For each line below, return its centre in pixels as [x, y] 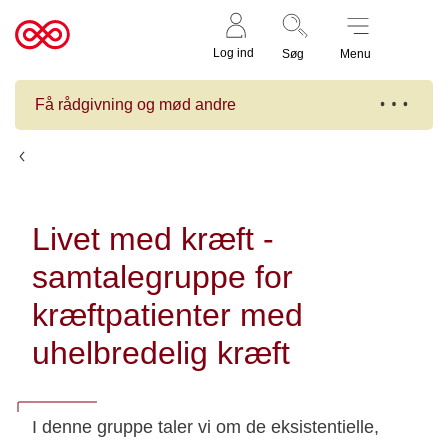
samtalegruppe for [162, 277]
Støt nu [411, 35]
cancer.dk [53, 64]
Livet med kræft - [153, 239]
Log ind [233, 52]
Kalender [63, 156]
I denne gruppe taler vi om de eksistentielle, [205, 427]
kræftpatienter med [167, 315]
